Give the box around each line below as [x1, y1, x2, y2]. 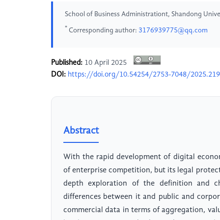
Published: [51, 59, 82, 67]
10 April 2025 [82, 59, 129, 67]
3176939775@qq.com [138, 27, 208, 34]
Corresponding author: [67, 27, 138, 34]
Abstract [63, 126, 99, 137]
